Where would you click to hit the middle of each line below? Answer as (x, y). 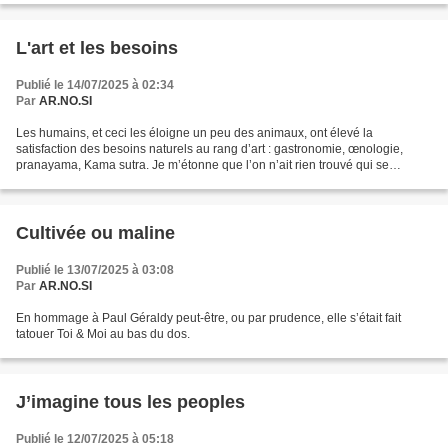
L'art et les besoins (97, 48)
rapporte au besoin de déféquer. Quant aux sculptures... (166, 181)
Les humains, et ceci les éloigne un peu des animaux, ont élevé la (194, 133)
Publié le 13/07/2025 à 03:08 (95, 270)
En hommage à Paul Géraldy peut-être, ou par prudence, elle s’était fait (208, 318)
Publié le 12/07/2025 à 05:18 (95, 439)
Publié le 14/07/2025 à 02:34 (95, 85)
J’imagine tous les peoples (130, 402)
